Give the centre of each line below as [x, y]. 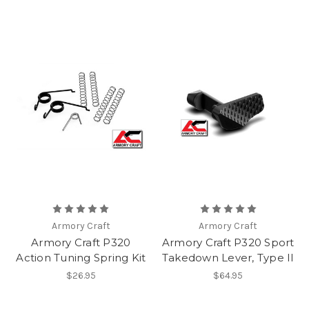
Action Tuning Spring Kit [81, 257]
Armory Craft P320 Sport [228, 242]
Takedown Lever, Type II [228, 257]
